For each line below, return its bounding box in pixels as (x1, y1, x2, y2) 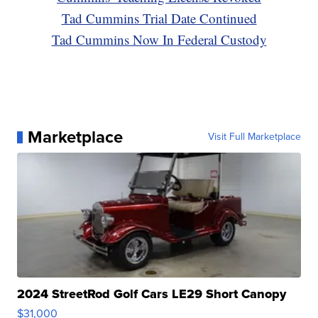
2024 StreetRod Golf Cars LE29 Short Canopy (17, 285, 287, 304)
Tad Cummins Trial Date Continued (61, 9, 257, 28)
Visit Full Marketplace (207, 129, 301, 145)
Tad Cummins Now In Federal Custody (51, 31, 267, 49)
